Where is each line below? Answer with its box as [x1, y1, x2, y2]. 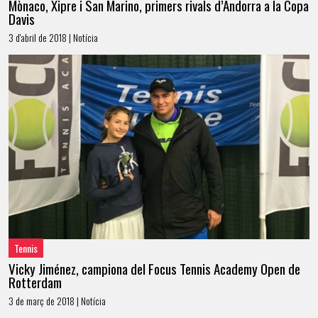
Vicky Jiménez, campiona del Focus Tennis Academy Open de [9, 258, 300, 279]
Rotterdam [9, 272, 62, 292]
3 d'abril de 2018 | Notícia [9, 30, 98, 45]
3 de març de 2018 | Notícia [9, 293, 106, 309]
